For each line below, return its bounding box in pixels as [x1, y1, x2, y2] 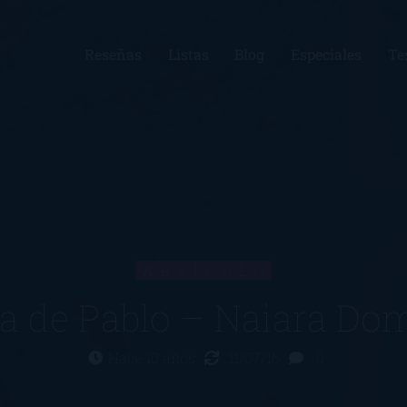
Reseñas [84, 45, 142, 64]
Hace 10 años [108, 348, 199, 368]
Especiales [291, 45, 362, 64]
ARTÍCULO [143, 261, 272, 281]
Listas [167, 45, 209, 64]
